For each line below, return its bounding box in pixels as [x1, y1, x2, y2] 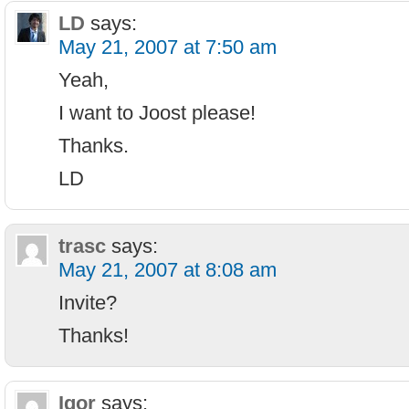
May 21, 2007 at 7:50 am [58, 36, 277, 58]
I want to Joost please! [58, 101, 256, 124]
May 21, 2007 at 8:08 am [58, 258, 277, 281]
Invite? [58, 291, 117, 314]
